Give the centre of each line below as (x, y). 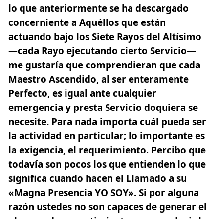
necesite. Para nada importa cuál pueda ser (107, 121)
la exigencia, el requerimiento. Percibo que (107, 150)
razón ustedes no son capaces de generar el (108, 207)
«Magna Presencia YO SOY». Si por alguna (104, 192)
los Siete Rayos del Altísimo (139, 36)
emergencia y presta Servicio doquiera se (103, 107)
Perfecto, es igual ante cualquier (82, 93)
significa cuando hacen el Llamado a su (98, 178)
